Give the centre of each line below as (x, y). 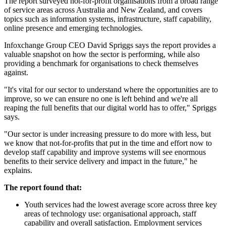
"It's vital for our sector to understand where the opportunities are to (111, 90)
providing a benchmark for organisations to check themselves (101, 64)
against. (16, 73)
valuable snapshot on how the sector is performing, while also (102, 54)
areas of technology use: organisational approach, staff (110, 214)
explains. (18, 171)
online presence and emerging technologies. (73, 28)
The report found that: (43, 188)
